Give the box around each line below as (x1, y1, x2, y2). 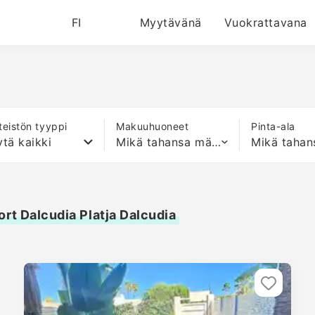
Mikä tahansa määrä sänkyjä (212, 135, 221, 149)
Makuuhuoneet (116, 120, 189, 132)
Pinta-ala (251, 120, 295, 132)
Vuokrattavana (224, 15, 307, 30)
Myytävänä (139, 15, 202, 30)
